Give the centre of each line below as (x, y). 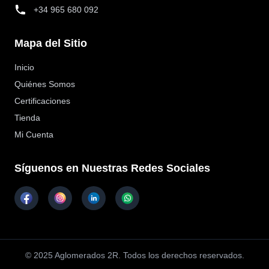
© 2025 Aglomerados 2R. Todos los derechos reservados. (134, 255)
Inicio (24, 68)
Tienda (27, 118)
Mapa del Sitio (51, 44)
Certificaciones (42, 101)
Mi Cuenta (34, 135)
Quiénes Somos (45, 84)
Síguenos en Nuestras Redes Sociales (112, 168)
